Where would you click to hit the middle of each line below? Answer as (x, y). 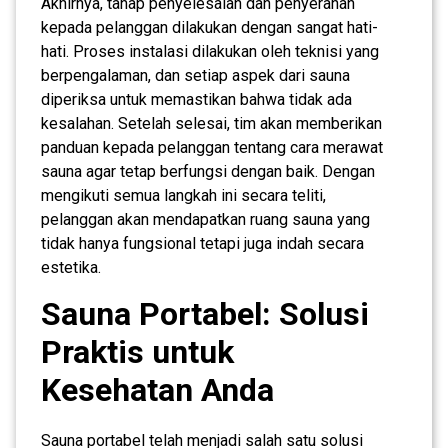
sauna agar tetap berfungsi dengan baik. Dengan (208, 171)
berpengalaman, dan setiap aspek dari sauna (195, 75)
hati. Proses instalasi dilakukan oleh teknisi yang (210, 51)
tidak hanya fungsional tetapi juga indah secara (202, 243)
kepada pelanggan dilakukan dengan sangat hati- (209, 27)
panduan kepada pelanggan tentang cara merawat (212, 147)
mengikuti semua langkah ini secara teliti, (183, 195)
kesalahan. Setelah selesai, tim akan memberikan (211, 123)
